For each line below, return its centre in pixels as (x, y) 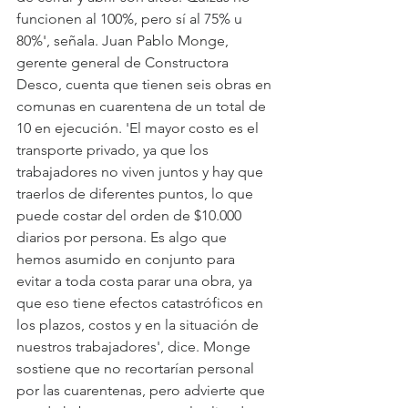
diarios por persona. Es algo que (123, 237)
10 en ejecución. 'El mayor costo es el (139, 127)
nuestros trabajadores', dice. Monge (135, 346)
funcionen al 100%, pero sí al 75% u (131, 18)
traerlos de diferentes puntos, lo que (137, 193)
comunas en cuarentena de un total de (143, 106)
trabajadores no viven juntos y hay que (142, 171)
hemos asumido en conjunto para (127, 259)
